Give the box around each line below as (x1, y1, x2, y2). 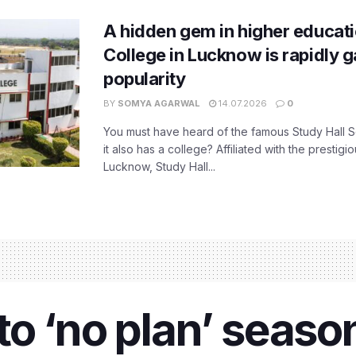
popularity (103, 68, 186, 89)
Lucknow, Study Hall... (103, 159, 215, 173)
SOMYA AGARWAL (118, 97, 200, 109)
